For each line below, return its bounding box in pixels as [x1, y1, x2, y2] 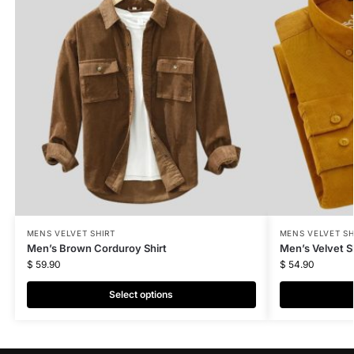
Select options [109, 288, 174, 300]
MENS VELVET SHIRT [26, 228, 115, 238]
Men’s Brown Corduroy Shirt [26, 241, 167, 254]
